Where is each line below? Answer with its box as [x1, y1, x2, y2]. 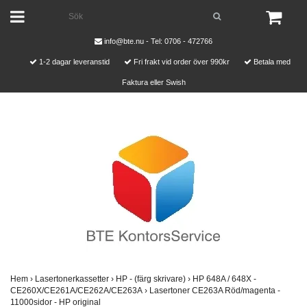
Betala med [251, 58, 291, 66]
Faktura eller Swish [121, 78, 186, 86]
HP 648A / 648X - [193, 274, 256, 284]
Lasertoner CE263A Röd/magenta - [149, 286, 280, 295]
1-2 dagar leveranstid [36, 58, 112, 66]
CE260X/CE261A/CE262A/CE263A [10, 286, 145, 295]
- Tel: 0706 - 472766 [144, 37, 212, 45]
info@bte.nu [104, 37, 144, 45]
